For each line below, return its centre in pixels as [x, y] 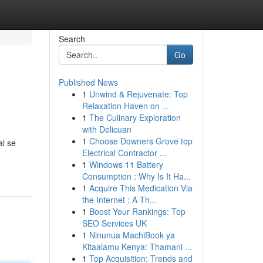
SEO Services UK [114, 223]
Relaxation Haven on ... [125, 106]
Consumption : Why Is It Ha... [136, 176]
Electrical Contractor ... [124, 153]
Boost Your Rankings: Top [137, 211]
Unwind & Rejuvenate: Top [138, 94]
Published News [88, 82]
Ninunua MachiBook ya [132, 235]
